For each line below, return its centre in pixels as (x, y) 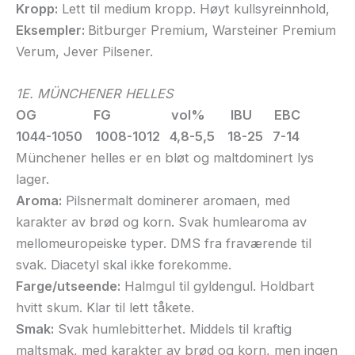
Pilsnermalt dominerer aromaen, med (176, 200)
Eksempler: (52, 30)
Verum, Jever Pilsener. (84, 51)
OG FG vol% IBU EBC (158, 115)
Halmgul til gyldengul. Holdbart (218, 286)
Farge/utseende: (68, 286)
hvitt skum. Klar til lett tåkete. (105, 307)
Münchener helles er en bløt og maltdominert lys (165, 157)
